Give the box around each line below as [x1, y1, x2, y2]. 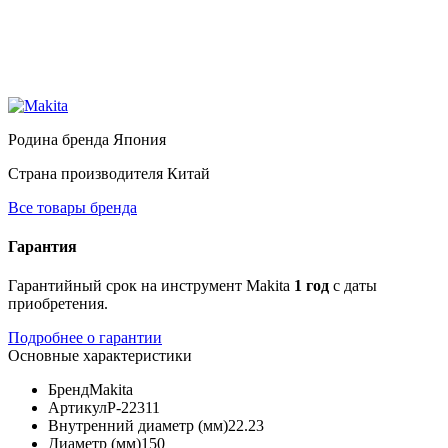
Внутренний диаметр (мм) [48, 417, 228, 435]
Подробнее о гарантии [8, 329, 162, 347]
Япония [113, 130, 166, 148]
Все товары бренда [8, 198, 137, 216]
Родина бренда [8, 130, 113, 148]
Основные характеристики [8, 347, 192, 365]
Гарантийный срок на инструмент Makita [8, 277, 294, 295]
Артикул [48, 399, 107, 417]
